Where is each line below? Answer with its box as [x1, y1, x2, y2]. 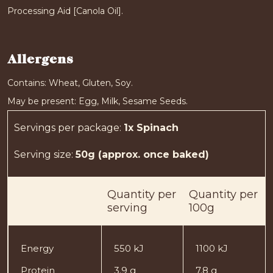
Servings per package [14, 121, 119, 133]
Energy [21, 242, 54, 254]
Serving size [14, 148, 71, 160]
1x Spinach [124, 121, 179, 133]
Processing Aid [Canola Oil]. [7, 5, 123, 16]
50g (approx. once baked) [76, 148, 209, 160]
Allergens [7, 51, 73, 68]
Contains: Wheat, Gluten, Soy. [7, 77, 133, 88]
